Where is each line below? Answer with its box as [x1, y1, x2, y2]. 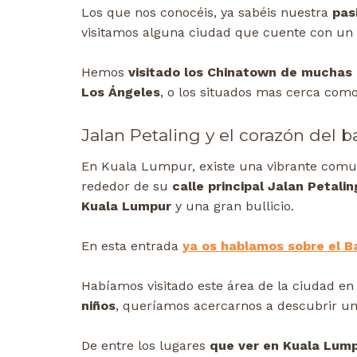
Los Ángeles [81, 84, 160, 100]
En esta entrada [81, 238, 182, 254]
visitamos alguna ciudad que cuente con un [81, 25, 353, 41]
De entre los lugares [81, 338, 210, 354]
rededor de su [81, 178, 172, 194]
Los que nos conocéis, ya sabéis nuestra [81, 5, 328, 21]
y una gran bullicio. [175, 198, 294, 214]
